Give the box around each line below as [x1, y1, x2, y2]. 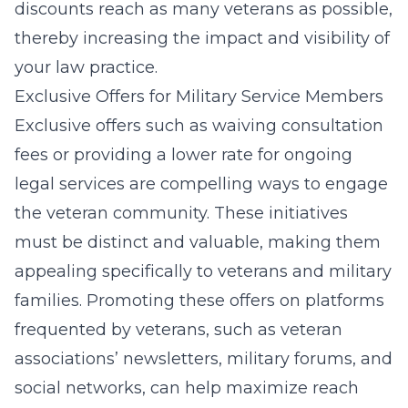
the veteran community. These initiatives [15, 203, 348, 223]
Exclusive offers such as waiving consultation [15, 116, 383, 136]
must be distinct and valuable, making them [15, 232, 381, 252]
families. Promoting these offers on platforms [15, 291, 384, 311]
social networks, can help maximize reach [15, 378, 359, 398]
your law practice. [15, 57, 158, 77]
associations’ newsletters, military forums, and [15, 349, 393, 369]
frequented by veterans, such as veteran [15, 320, 342, 340]
